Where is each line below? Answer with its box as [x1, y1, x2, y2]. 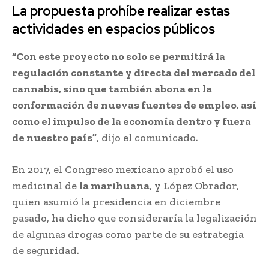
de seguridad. [12, 243, 79, 257]
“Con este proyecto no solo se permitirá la [12, 49, 225, 63]
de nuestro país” [12, 130, 97, 144]
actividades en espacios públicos [12, 20, 215, 38]
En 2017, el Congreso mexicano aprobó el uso [12, 162, 234, 176]
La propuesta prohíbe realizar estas [12, 2, 230, 20]
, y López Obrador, [150, 178, 239, 192]
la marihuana [79, 178, 150, 192]
